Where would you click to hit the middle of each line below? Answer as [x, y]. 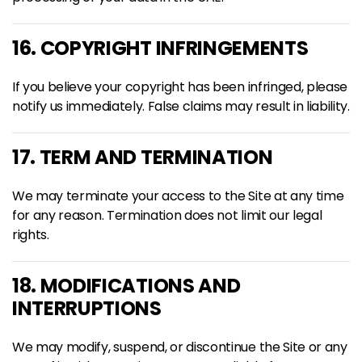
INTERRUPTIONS [87, 308]
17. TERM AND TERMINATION [143, 157]
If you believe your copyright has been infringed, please [180, 87]
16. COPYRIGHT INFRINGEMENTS [160, 48]
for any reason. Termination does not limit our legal [167, 215]
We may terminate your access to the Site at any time [178, 196]
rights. [31, 235]
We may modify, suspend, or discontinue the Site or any [180, 347]
